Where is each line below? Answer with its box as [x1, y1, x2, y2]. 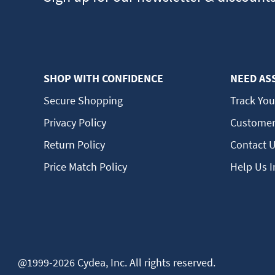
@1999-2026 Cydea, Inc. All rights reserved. [17, 255, 215, 269]
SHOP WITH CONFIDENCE [43, 71, 163, 85]
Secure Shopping [43, 93, 123, 107]
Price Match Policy [43, 159, 127, 174]
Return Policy [43, 137, 105, 152]
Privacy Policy [43, 115, 106, 130]
